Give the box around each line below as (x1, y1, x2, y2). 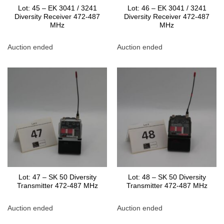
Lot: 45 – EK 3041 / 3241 (17, 4, 97, 12)
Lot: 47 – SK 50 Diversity (18, 173, 96, 181)
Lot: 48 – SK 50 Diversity (127, 173, 206, 181)
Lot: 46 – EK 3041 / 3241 (127, 4, 206, 12)
